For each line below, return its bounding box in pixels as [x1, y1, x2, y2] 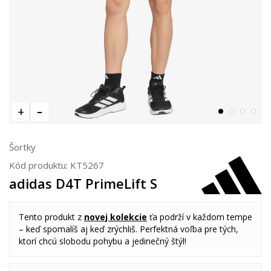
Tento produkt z [19, 211, 84, 223]
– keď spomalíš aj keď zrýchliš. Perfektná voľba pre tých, [19, 223, 238, 235]
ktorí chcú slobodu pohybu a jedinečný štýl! [19, 235, 186, 247]
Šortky [9, 141, 36, 153]
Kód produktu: [9, 159, 70, 171]
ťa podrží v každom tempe [147, 211, 252, 223]
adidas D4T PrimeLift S [9, 174, 157, 192]
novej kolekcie [84, 211, 147, 223]
